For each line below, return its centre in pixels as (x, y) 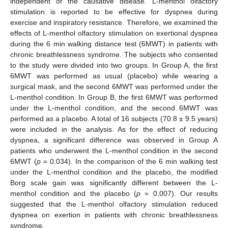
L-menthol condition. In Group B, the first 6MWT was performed (114, 97)
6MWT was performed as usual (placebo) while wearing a (114, 76)
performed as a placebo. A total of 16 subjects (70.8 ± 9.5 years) (114, 118)
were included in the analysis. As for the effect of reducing (114, 129)
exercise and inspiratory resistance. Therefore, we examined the (114, 22)
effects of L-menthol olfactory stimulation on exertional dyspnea (114, 33)
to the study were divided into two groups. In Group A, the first (114, 65)
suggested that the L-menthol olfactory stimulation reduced (114, 204)
